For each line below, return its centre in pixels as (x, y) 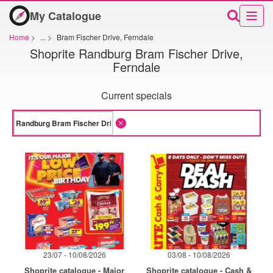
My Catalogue (66, 16)
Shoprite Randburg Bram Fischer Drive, (136, 53)
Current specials (136, 95)
